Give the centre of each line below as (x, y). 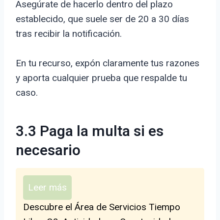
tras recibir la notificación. (69, 34)
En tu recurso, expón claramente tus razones (108, 63)
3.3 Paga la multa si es (90, 132)
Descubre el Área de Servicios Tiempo (102, 207)
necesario (48, 151)
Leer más (47, 188)
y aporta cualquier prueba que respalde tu (101, 78)
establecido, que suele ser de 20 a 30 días (102, 19)
